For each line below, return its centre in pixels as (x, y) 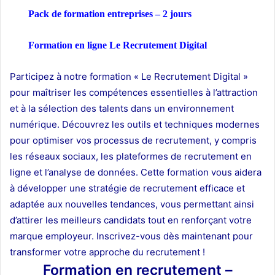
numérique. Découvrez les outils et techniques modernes (135, 124)
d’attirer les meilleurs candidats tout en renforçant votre (131, 220)
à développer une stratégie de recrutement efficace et (127, 188)
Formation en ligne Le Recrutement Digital (119, 45)
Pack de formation (68, 14)
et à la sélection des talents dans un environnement (122, 108)
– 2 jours (172, 14)
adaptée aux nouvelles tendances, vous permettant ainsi (132, 204)
